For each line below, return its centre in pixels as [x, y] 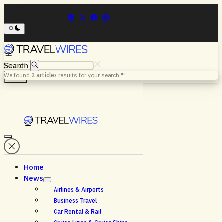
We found [18, 75]
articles [46, 75]
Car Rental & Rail [78, 211]
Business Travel [75, 200]
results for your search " [90, 75]
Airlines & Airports [79, 189]
